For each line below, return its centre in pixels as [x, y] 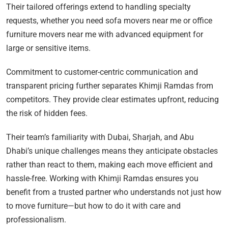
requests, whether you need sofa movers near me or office [109, 21]
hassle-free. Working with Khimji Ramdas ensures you [102, 179]
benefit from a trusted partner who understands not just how [114, 192]
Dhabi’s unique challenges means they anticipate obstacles [112, 151]
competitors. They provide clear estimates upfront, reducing [112, 100]
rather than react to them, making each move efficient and [109, 165]
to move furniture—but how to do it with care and [93, 206]
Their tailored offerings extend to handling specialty [98, 7]
